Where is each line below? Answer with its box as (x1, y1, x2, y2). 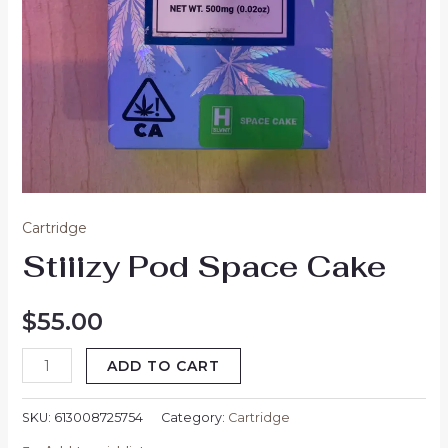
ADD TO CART (107, 357, 221, 376)
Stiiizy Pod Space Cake (21, 246, 386, 286)
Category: (160, 409, 228, 425)
